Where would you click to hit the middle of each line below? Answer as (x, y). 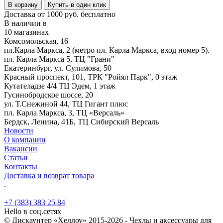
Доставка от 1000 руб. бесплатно (60, 14)
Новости (19, 130)
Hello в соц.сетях (33, 211)
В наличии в (25, 23)
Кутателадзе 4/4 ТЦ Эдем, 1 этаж (60, 86)
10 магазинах (26, 32)
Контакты (21, 166)
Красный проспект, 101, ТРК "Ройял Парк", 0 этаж (91, 77)
